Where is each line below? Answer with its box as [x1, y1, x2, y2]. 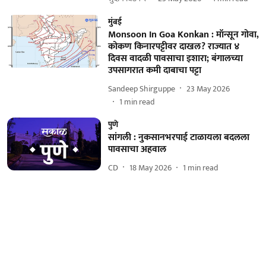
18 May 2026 [129, 160, 172, 175]
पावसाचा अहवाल [107, 141, 166, 157]
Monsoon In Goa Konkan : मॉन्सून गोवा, [107, 27, 259, 43]
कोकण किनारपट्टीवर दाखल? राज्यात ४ [107, 39, 240, 55]
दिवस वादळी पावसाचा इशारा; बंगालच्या [107, 50, 243, 66]
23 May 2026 [186, 81, 230, 96]
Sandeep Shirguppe [107, 81, 175, 96]
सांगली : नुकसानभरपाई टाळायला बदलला [107, 129, 249, 145]
